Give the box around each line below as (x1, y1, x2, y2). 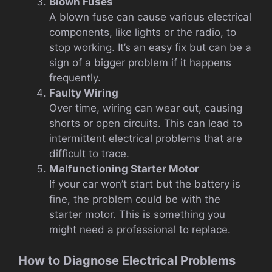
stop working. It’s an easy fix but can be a (49, 41, 251, 54)
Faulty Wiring (49, 87, 118, 100)
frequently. (49, 72, 101, 84)
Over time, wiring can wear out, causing (49, 102, 242, 115)
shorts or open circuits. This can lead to (49, 117, 242, 130)
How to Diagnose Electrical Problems (18, 253, 236, 268)
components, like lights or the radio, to (49, 26, 236, 39)
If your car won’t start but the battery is (49, 178, 240, 191)
